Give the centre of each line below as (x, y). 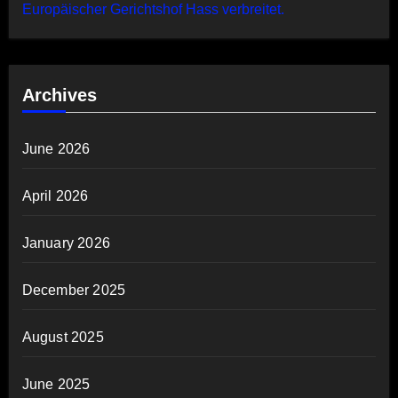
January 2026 (66, 243)
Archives (59, 95)
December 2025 (74, 290)
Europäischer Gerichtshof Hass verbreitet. (153, 10)
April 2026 (55, 195)
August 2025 (63, 337)
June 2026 (56, 148)
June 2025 (56, 384)
